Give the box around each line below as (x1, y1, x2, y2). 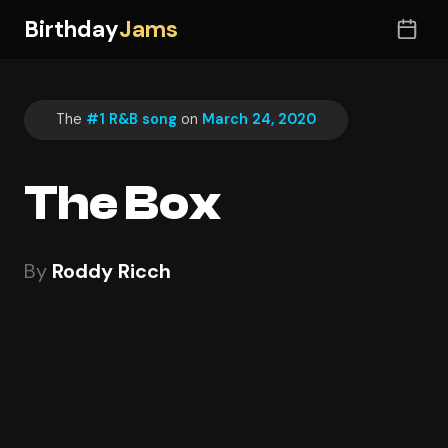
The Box (24, 175, 221, 231)
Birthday (24, 14, 119, 44)
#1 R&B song (86, 110, 177, 129)
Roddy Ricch (52, 257, 171, 284)
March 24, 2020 (202, 110, 316, 129)
